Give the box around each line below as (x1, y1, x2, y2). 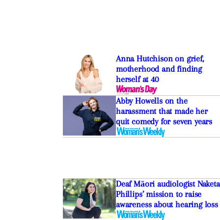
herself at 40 (115, 74, 159, 84)
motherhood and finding (115, 64, 202, 74)
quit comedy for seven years (115, 116, 213, 127)
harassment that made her (115, 106, 208, 116)
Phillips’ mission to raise (115, 189, 202, 199)
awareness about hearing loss (115, 199, 218, 210)
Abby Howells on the (115, 96, 188, 106)
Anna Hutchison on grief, (115, 54, 204, 64)
